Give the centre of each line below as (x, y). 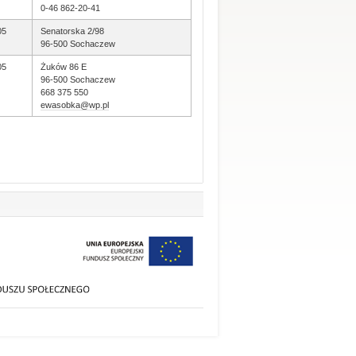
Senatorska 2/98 (72, 31)
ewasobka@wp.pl (75, 105)
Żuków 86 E (64, 67)
